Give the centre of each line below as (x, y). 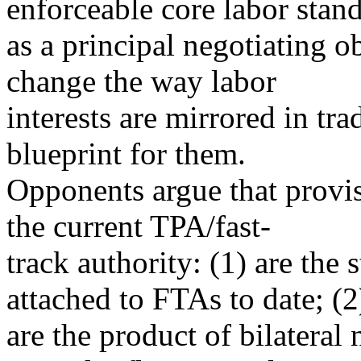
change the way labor (141, 81)
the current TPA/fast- (139, 226)
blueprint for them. (126, 154)
